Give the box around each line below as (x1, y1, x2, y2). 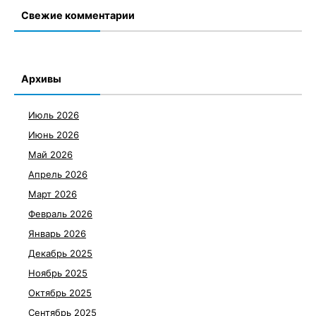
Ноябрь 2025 (28, 267, 87, 279)
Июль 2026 (28, 109, 79, 121)
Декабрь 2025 (28, 248, 92, 259)
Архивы (21, 73, 61, 85)
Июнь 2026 (28, 129, 79, 140)
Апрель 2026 (28, 169, 87, 180)
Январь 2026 (28, 228, 86, 239)
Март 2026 (28, 188, 77, 200)
